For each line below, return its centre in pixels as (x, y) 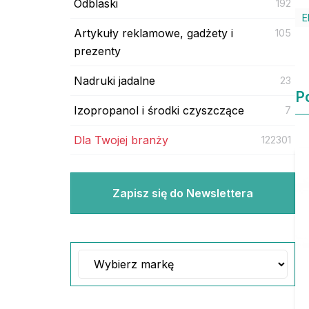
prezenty (97, 51)
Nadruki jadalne (114, 80)
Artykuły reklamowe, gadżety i (153, 33)
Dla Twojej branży (121, 140)
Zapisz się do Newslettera (182, 193)
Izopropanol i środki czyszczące (159, 110)
